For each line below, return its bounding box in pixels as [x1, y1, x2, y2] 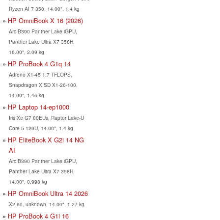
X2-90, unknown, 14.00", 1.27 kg [8, 200, 84, 208]
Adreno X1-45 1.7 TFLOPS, [8, 71, 72, 79]
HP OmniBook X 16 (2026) [8, 16, 83, 26]
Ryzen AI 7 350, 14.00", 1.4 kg [8, 5, 80, 13]
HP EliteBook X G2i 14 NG [8, 135, 84, 145]
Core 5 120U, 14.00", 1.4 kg [8, 124, 73, 132]
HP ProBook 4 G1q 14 [8, 59, 71, 69]
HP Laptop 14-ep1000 [8, 102, 69, 112]
